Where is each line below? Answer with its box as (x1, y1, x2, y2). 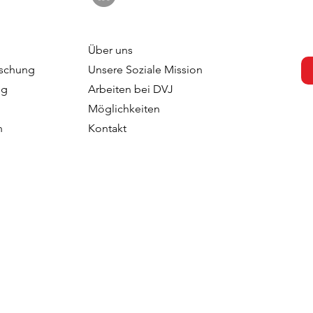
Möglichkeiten (87, 102, 160, 115)
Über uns (87, 43, 133, 57)
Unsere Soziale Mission (87, 63, 203, 76)
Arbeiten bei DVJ (87, 82, 173, 96)
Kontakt (87, 122, 126, 135)
